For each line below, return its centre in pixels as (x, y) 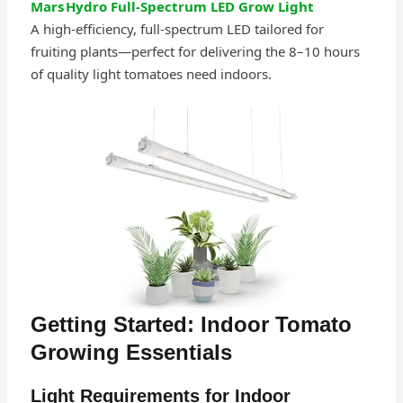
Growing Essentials (131, 352)
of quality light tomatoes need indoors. (151, 73)
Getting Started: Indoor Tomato (191, 324)
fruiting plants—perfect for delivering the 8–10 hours (195, 51)
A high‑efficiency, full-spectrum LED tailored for (177, 28)
